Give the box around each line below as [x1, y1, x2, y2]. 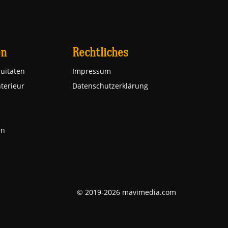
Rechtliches [72, 46, 128, 60]
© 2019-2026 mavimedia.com [77, 187, 176, 197]
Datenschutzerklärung [72, 81, 148, 91]
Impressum [72, 66, 111, 76]
